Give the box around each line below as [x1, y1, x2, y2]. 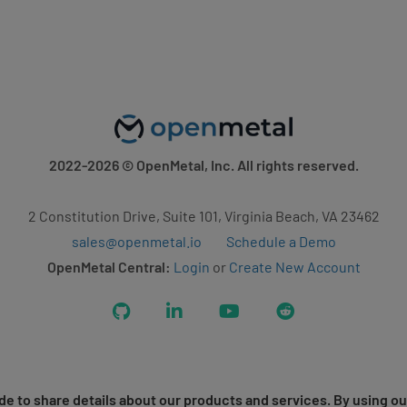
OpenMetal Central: [46, 258, 171, 275]
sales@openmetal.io [71, 233, 202, 250]
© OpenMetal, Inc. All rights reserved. [118, 156, 359, 174]
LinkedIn [182, 302, 236, 319]
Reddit [293, 302, 334, 319]
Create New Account [228, 258, 361, 275]
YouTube [239, 302, 295, 319]
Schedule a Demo [225, 233, 336, 250]
